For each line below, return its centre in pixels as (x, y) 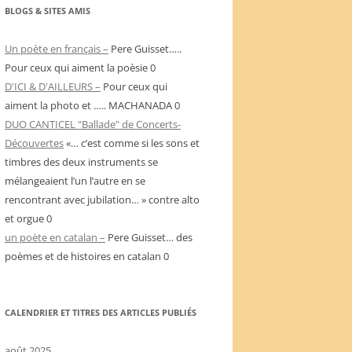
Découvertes (34, 143)
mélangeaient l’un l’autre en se (75, 180)
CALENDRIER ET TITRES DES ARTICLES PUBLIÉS (101, 312)
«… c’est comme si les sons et (132, 143)
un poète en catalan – (55, 237)
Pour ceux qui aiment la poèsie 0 (80, 67)
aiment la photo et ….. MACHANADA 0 (92, 105)
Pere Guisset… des (149, 237)
